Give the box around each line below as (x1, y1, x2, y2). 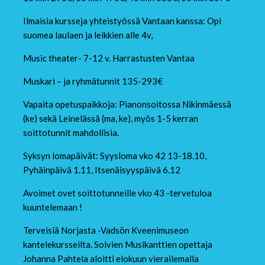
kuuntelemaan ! (22, 202, 84, 213)
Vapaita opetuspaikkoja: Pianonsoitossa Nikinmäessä (22, 99, 231, 110)
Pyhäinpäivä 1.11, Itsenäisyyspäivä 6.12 (22, 164, 180, 176)
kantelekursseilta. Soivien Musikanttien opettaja (22, 239, 212, 250)
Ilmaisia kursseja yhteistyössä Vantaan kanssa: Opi (22, 15, 221, 27)
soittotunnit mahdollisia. (22, 127, 119, 138)
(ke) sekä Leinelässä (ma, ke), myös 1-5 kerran (22, 113, 198, 124)
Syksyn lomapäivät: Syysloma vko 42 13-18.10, (22, 150, 206, 161)
